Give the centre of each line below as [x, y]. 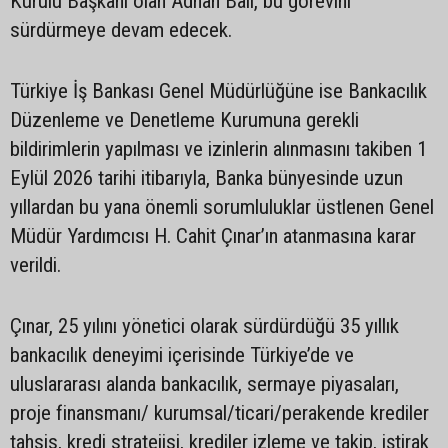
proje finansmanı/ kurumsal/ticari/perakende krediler [219, 412]
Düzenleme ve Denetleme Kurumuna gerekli [184, 119]
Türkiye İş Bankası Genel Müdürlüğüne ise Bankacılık [218, 90]
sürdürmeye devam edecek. [128, 29]
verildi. [38, 264]
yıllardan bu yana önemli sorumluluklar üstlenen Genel [222, 206]
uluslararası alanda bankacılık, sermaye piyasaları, [204, 383]
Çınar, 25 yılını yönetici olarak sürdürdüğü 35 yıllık [204, 325]
